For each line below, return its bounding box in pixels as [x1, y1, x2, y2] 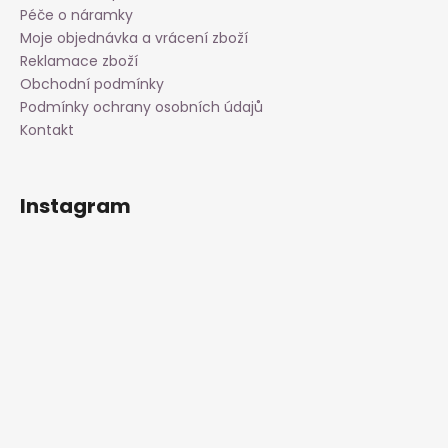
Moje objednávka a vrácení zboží [20, 27, 248, 48]
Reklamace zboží [20, 50, 138, 71]
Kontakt [20, 119, 74, 140]
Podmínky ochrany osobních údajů [20, 96, 263, 117]
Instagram [20, 191, 131, 220]
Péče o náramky [20, 4, 133, 25]
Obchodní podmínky [20, 73, 164, 94]
